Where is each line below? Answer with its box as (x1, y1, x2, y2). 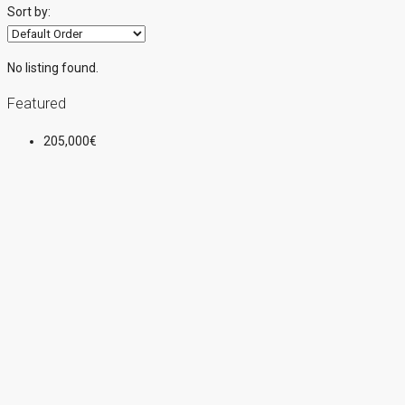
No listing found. (7, 60, 99, 75)
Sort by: (7, 4, 51, 19)
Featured (7, 95, 66, 113)
